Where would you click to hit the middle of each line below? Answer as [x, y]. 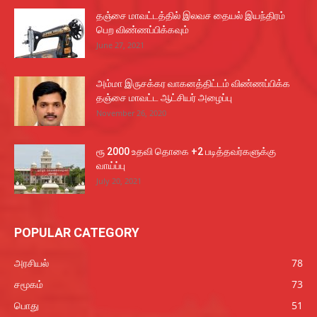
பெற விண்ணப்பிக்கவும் [143, 29]
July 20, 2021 [119, 180]
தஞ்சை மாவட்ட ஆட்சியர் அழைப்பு [164, 97]
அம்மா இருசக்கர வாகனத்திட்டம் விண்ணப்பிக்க [193, 83]
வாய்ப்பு [111, 165]
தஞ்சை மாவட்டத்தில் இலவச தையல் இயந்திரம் [191, 15]
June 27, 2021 [120, 45]
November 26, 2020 [131, 113]
